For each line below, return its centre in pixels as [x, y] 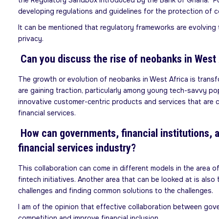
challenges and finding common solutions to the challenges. [116, 191]
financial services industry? [77, 148]
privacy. [31, 39]
